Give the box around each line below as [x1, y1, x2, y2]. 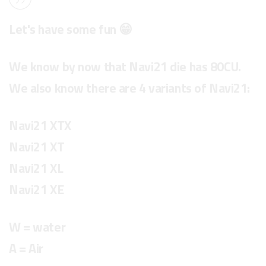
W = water [9, 217, 66, 237]
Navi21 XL [9, 159, 64, 178]
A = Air [9, 239, 43, 258]
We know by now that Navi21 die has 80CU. [9, 57, 241, 77]
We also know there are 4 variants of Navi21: [9, 78, 250, 98]
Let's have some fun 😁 [9, 20, 132, 39]
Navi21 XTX [9, 116, 71, 135]
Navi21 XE [9, 180, 64, 199]
